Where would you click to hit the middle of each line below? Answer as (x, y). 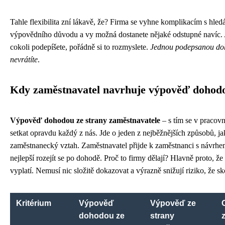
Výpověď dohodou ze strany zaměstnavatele (85, 121)
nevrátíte (24, 60)
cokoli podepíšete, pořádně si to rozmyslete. (80, 47)
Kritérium (34, 203)
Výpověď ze (173, 203)
